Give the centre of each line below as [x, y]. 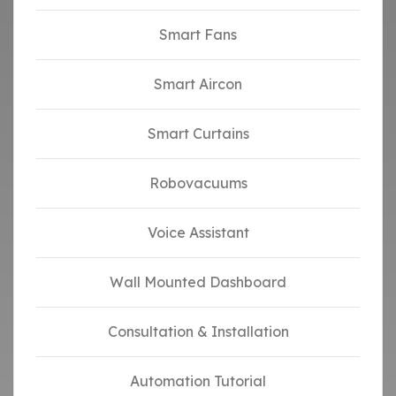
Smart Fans [198, 34]
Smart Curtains [198, 133]
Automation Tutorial [198, 381]
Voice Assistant [198, 232]
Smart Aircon [198, 84]
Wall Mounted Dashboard [198, 282]
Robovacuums [198, 183]
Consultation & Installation [198, 331]
